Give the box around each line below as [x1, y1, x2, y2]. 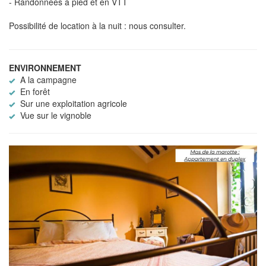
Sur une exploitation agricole [18, 97, 127, 109]
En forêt [18, 85, 50, 97]
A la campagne [18, 73, 77, 85]
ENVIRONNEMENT [9, 61, 81, 74]
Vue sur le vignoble [18, 109, 91, 121]
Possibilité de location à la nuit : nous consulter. [9, 19, 186, 31]
